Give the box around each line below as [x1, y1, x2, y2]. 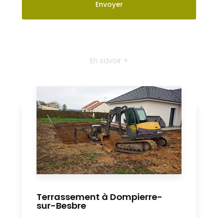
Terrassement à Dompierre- [36, 191, 163, 203]
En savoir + [90, 55, 128, 66]
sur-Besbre [36, 200, 86, 212]
